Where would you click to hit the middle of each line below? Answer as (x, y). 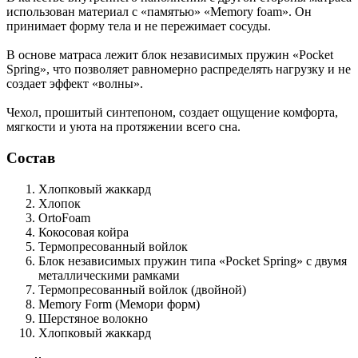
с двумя (326, 261)
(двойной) (219, 289)
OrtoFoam (64, 217)
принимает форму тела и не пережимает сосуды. (139, 26)
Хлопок (60, 203)
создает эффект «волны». (75, 84)
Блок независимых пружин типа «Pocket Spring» (171, 261)
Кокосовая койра (84, 232)
